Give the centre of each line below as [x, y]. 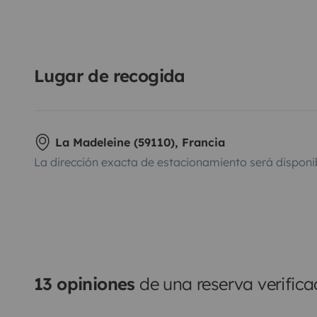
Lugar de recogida [110, 75]
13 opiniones [85, 283]
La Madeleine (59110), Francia [140, 142]
